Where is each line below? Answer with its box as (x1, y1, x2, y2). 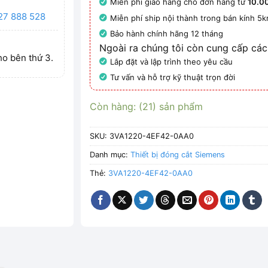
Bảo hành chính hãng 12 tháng (110, 29, 224, 39)
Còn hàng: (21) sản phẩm (90, 100, 203, 113)
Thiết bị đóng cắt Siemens (130, 150, 226, 160)
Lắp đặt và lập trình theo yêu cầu (110, 56, 233, 66)
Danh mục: (90, 150, 131, 160)
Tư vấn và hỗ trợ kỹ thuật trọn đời (110, 72, 236, 82)
